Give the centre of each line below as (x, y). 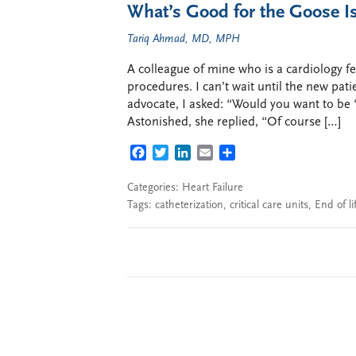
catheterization (189, 205)
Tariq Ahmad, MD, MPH (184, 39)
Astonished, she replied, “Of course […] (234, 122)
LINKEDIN (219, 154)
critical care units (269, 205)
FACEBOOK (178, 154)
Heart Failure (213, 188)
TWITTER (194, 154)
